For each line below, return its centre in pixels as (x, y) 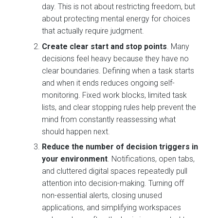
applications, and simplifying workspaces (112, 208)
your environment (75, 159)
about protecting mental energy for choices (116, 19)
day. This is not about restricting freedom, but (119, 7)
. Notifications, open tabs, (151, 159)
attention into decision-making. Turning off (113, 183)
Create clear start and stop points (105, 46)
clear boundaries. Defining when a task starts (118, 71)
